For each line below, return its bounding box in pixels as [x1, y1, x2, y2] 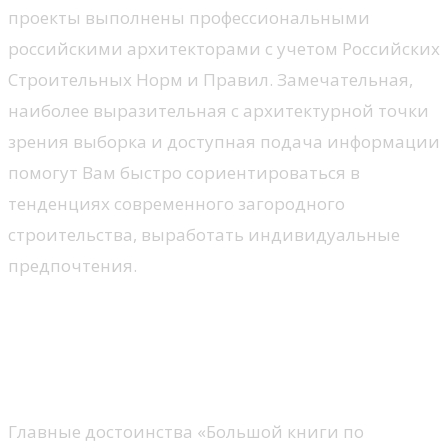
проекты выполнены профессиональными [8, 5, 370, 29]
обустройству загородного [8, 330, 369, 365]
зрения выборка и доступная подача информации [8, 129, 440, 153]
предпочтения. [8, 253, 137, 277]
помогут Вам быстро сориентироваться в [8, 160, 360, 184]
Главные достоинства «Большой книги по [8, 420, 364, 444]
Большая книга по [8, 299, 255, 334]
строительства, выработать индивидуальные [8, 222, 400, 246]
